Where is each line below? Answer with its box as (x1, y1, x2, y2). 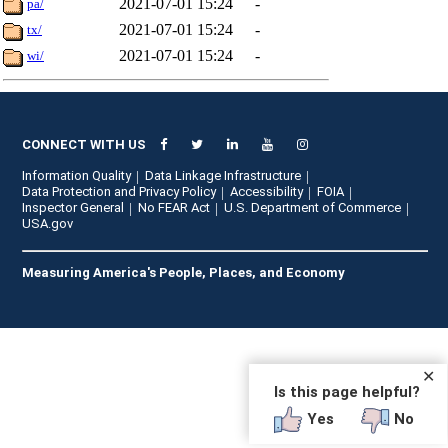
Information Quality (22, 168, 132, 183)
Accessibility (230, 184, 304, 199)
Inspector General (22, 200, 125, 215)
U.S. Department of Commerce (224, 200, 402, 215)
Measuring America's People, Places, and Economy (22, 265, 346, 280)
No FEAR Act (138, 200, 211, 215)
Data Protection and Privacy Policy (22, 184, 217, 199)
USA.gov (22, 216, 74, 231)
